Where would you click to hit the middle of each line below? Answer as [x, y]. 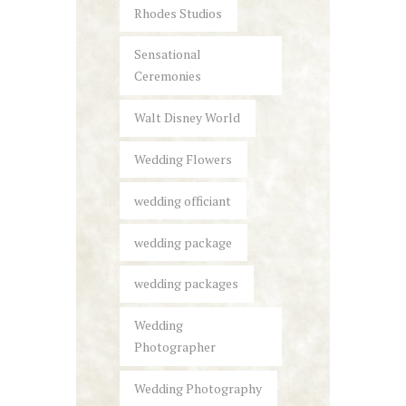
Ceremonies [168, 76]
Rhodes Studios [179, 13]
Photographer [175, 347]
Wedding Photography [198, 388]
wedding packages [187, 284]
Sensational [168, 54]
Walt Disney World [188, 118]
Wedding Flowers [184, 159]
